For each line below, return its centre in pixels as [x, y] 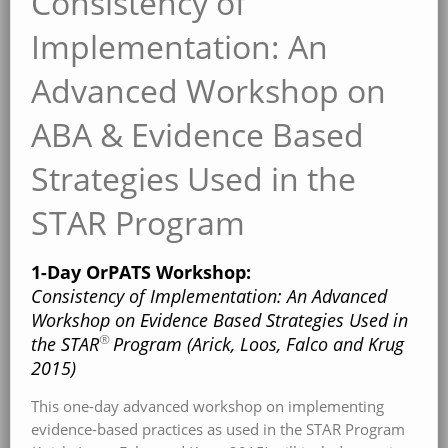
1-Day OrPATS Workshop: [141, 271]
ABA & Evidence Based [197, 134]
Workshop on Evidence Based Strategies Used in [219, 319]
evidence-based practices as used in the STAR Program [218, 429]
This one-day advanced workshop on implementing [207, 406]
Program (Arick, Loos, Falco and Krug [258, 343]
